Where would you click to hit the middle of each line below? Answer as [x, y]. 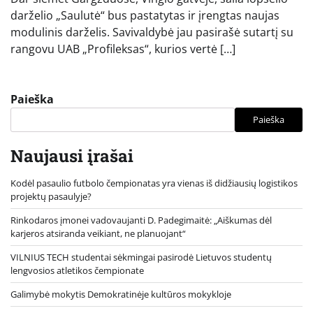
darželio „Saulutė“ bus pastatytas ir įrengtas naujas [145, 15]
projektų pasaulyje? [51, 196]
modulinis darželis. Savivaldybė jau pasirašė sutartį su [152, 32]
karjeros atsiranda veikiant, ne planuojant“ [98, 233]
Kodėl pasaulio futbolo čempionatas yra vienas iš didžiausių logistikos [154, 183]
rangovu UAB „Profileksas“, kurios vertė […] [123, 49]
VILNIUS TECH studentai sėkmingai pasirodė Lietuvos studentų [141, 257]
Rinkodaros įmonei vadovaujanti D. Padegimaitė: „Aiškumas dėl [141, 220]
